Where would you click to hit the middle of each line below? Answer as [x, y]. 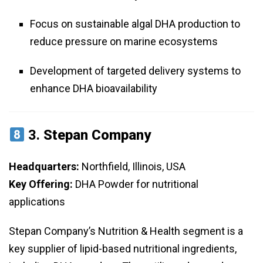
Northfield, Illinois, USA [132, 167]
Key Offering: [41, 184]
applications [37, 202]
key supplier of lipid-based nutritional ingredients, [123, 249]
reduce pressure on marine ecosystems [124, 42]
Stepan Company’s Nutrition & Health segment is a [126, 231]
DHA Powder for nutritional [136, 184]
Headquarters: [44, 167]
